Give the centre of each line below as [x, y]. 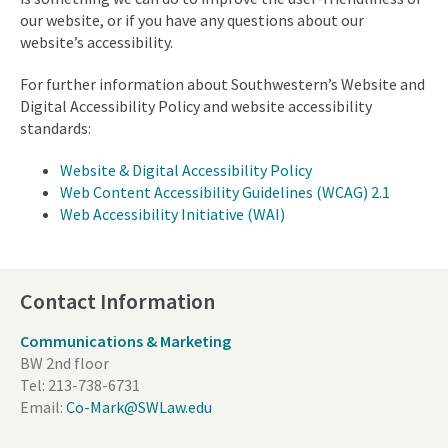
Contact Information [117, 301]
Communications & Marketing [125, 340]
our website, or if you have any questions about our [192, 20]
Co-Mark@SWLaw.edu [139, 406]
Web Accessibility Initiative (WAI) [172, 214]
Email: [41, 406]
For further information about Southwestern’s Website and [222, 84]
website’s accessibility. [96, 42]
